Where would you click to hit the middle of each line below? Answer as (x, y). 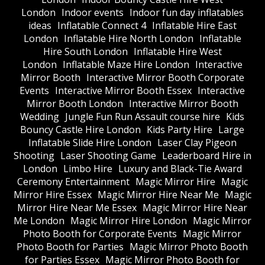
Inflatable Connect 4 (101, 25)
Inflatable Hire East (194, 25)
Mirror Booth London (75, 103)
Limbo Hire (88, 168)
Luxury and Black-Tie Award (180, 168)
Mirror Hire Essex (52, 194)
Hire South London (85, 51)
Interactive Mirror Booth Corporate (165, 77)
